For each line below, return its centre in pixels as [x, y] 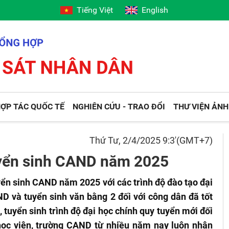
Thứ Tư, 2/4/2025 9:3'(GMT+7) [151, 140]
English [155, 10]
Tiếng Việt [95, 10]
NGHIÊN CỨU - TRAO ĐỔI [119, 107]
